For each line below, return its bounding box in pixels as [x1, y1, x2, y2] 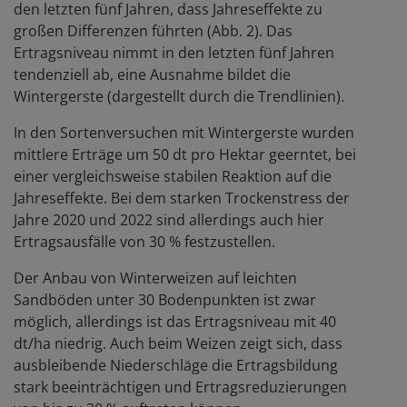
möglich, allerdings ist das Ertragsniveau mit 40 [14, 311, 336, 332]
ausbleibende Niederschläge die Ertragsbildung [14, 354, 338, 375]
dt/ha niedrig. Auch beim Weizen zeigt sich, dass [14, 333, 342, 353]
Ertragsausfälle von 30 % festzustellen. [14, 231, 275, 252]
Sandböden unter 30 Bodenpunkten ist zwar [14, 289, 316, 310]
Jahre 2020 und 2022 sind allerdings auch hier [14, 209, 324, 230]
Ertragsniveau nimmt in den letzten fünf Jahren [14, 42, 334, 63]
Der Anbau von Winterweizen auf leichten [14, 267, 297, 288]
